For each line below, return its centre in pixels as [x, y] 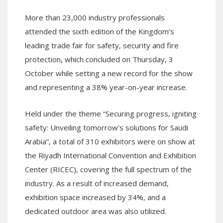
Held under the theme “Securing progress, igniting [111, 113]
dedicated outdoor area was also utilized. [96, 211]
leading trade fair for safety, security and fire [102, 45]
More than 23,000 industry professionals [95, 17]
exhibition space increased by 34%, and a [95, 197]
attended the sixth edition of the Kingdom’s [100, 31]
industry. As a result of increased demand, [97, 183]
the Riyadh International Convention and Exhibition [111, 155]
